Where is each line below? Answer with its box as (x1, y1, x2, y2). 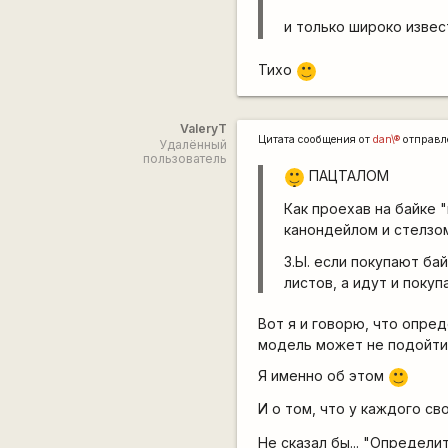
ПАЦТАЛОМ (305, 167, 390, 185)
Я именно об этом (258, 367, 389, 385)
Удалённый (158, 137, 227, 153)
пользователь (142, 151, 227, 167)
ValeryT (179, 121, 227, 137)
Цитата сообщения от (258, 133, 374, 147)
